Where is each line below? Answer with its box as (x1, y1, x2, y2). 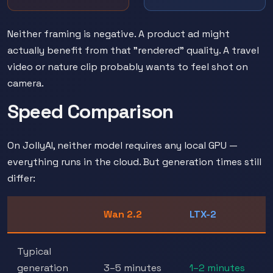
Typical (17, 245, 51, 258)
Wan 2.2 (104, 208, 142, 221)
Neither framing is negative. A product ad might (7, 27, 230, 40)
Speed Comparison (7, 99, 174, 124)
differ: (7, 172, 35, 185)
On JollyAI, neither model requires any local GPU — (7, 139, 238, 152)
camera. (7, 77, 44, 90)
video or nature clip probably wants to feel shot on (7, 60, 248, 73)
